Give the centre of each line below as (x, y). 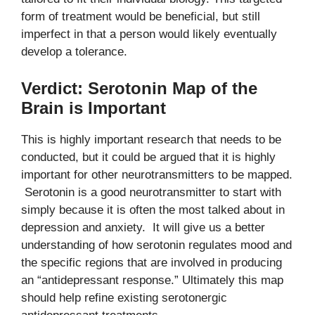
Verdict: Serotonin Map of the (139, 88)
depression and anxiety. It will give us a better (143, 227)
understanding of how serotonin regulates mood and (156, 245)
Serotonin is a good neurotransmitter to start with (151, 192)
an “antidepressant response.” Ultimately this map (152, 280)
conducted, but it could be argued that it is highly (148, 157)
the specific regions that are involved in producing (152, 262)
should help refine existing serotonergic (124, 297)
